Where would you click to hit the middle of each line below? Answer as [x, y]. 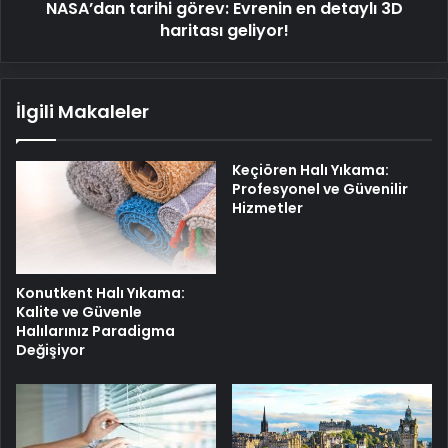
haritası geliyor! [224, 30]
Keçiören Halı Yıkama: [310, 169]
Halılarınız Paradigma [95, 330]
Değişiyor [50, 349]
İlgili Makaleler [82, 111]
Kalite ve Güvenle [79, 311]
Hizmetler [267, 207]
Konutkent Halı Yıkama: [100, 292]
